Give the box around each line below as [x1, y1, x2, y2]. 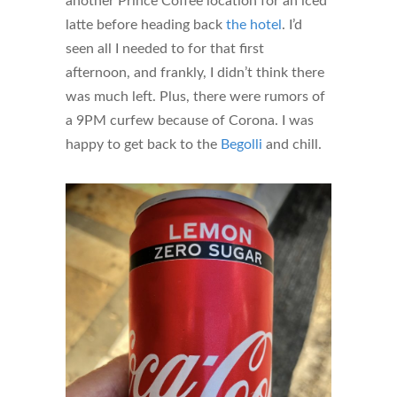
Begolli [221, 137, 262, 152]
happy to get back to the [66, 137, 221, 152]
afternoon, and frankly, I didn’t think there [66, 66, 324, 81]
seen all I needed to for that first [66, 42, 264, 57]
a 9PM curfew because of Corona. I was [66, 113, 314, 128]
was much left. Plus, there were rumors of [66, 90, 325, 105]
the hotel [226, 18, 282, 33]
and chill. [262, 137, 322, 152]
